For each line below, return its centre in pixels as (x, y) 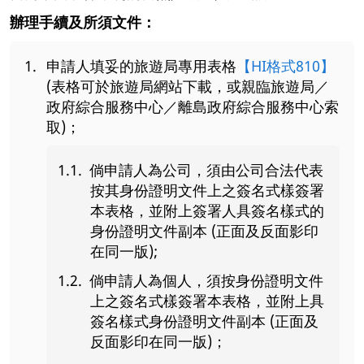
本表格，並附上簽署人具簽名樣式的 (207, 211)
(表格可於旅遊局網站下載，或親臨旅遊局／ (188, 86)
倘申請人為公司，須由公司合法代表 (207, 170)
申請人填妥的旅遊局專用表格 (141, 65)
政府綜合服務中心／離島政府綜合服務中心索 (193, 106)
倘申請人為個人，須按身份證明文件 (207, 281)
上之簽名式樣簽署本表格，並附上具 (207, 301)
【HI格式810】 (286, 65)
